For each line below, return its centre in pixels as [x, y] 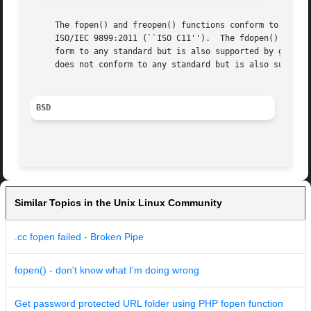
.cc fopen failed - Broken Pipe [79, 237]
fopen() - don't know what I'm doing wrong [107, 270]
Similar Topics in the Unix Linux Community [118, 203]
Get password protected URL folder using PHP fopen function [149, 304]
